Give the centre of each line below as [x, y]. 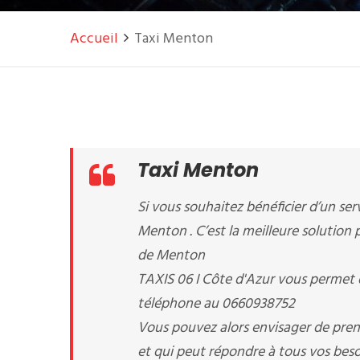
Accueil [94, 39]
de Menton [171, 256]
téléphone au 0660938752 [216, 304]
